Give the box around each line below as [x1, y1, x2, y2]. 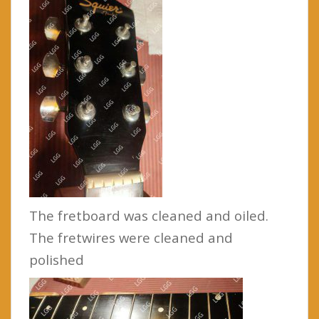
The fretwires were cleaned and [29, 228, 233, 246]
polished [29, 250, 84, 268]
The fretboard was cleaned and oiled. [29, 206, 268, 224]
